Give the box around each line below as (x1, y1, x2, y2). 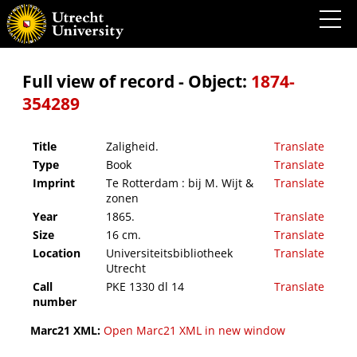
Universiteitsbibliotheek (106, 245, 233, 261)
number (33, 294, 76, 310)
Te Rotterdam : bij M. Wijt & (106, 175, 253, 191)
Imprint (33, 175, 75, 191)
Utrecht (106, 261, 146, 277)
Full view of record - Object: (22, 70, 251, 92)
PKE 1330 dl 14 (106, 279, 184, 295)
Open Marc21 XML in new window (104, 323, 285, 339)
